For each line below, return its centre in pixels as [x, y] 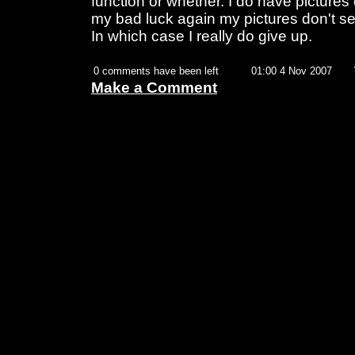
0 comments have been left [156, 71]
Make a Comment [154, 88]
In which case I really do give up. [202, 36]
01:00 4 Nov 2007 [292, 71]
